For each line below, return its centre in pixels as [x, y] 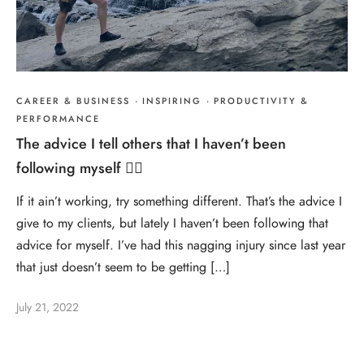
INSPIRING [172, 101]
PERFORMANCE [58, 119]
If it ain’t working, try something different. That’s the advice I [179, 201]
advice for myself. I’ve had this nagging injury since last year [181, 245]
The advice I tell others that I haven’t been [151, 143]
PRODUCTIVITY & [261, 101]
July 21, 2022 [48, 308]
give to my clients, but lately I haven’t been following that [172, 223]
